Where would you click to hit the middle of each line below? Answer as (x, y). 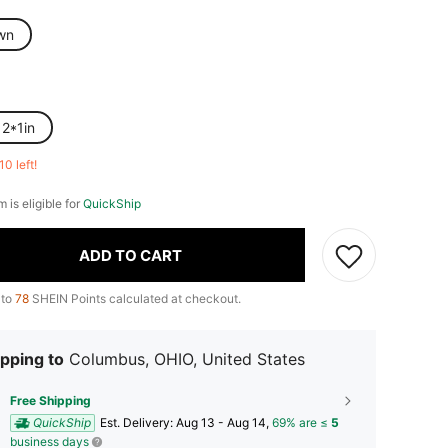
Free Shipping (50, 400)
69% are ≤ (301, 422)
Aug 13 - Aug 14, (224, 422)
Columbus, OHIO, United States (187, 359)
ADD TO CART (130, 255)
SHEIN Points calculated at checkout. (135, 298)
